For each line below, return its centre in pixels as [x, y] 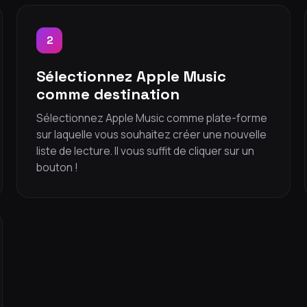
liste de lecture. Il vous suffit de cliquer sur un [145, 151]
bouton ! [57, 167]
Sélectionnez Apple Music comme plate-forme [152, 118]
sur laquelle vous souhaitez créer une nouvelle [151, 134]
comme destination [108, 94]
